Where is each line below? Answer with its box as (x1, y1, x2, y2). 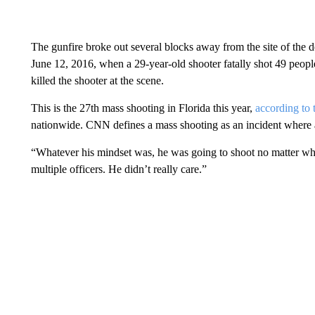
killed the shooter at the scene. (30, 74, 164, 86)
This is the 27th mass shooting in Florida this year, (30, 101, 255, 114)
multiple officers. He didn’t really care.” (30, 162, 207, 175)
